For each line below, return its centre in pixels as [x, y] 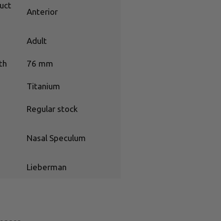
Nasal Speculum [56, 138]
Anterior [42, 11]
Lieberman [46, 167]
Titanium [43, 86]
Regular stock [52, 109]
